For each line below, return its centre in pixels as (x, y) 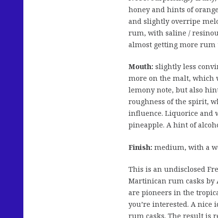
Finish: (140, 147)
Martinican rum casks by (173, 181)
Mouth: (141, 67)
